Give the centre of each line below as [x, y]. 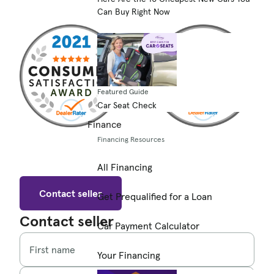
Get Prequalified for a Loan [155, 197]
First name [52, 249]
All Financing [125, 167]
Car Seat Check [127, 106]
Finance [105, 124]
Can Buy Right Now [134, 12]
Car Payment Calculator [148, 226]
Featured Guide [123, 92]
